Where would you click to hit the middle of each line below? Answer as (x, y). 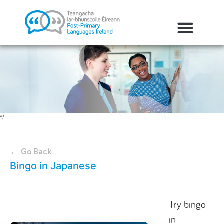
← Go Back (31, 152)
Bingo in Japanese (53, 166)
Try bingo (187, 204)
